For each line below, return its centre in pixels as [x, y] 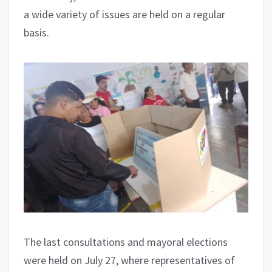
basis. [36, 32]
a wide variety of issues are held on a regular [124, 14]
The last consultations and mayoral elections [126, 242]
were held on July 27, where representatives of [129, 260]
